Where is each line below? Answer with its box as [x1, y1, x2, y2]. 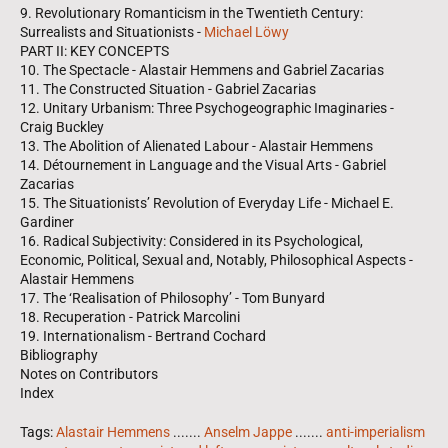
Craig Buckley [20, 118, 104, 135]
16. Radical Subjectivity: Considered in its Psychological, [20, 232, 363, 249]
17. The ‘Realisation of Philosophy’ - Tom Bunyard [20, 289, 325, 306]
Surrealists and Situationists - [20, 23, 204, 40]
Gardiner [20, 213, 74, 230]
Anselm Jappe [204, 423, 292, 440]
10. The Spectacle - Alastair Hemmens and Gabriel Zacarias [20, 61, 384, 78]
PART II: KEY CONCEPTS [20, 42, 169, 59]
